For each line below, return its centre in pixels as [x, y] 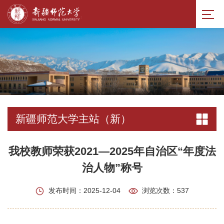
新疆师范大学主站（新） [73, 119]
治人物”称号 [112, 168]
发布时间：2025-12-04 [84, 191]
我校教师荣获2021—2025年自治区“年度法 [112, 151]
